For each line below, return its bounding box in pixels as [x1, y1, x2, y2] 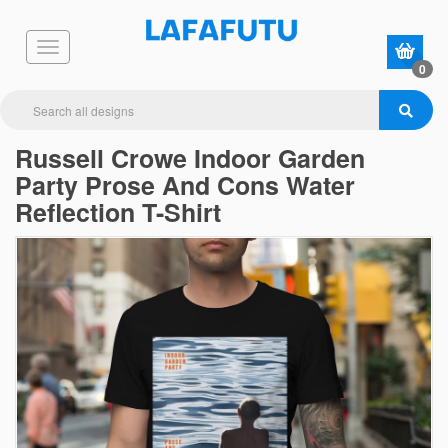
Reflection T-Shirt [15, 194, 221, 230]
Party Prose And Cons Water [15, 167, 355, 203]
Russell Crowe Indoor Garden [15, 140, 365, 176]
